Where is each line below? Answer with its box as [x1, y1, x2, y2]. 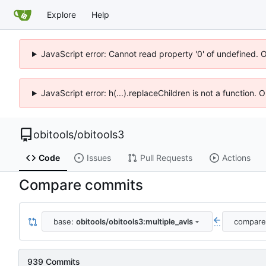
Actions [221, 153, 251, 163]
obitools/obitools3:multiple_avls [75, 216, 193, 226]
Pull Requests [140, 153, 192, 163]
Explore [47, 9, 76, 20]
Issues [86, 153, 111, 163]
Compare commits [19, 176, 143, 194]
